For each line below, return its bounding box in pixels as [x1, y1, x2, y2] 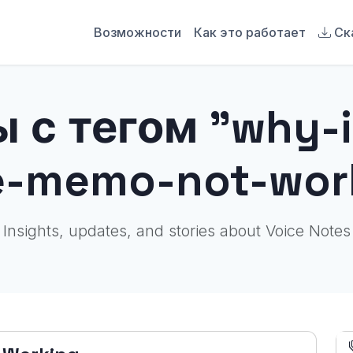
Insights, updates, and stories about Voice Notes [2, 221, 351, 240]
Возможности [94, 24, 181, 40]
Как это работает [194, 24, 306, 40]
